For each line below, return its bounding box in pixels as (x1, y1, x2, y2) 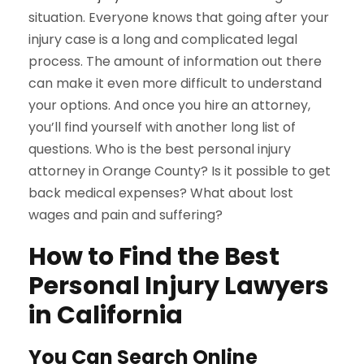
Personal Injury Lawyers (28, 269, 329, 304)
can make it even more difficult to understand (28, 74, 322, 93)
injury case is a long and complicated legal (28, 30, 297, 50)
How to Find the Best (28, 240, 279, 275)
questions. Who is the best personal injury (28, 140, 291, 159)
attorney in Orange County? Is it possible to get (28, 162, 331, 181)
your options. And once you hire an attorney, (28, 96, 310, 115)
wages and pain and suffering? (28, 206, 223, 225)
